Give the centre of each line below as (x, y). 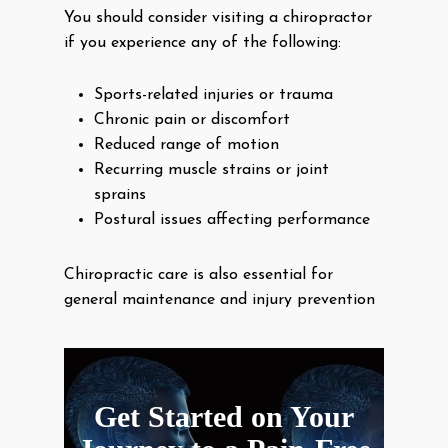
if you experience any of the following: (202, 43)
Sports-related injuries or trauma (213, 95)
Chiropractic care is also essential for (198, 275)
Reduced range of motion (186, 145)
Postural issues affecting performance (232, 220)
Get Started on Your (224, 416)
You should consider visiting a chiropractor (218, 18)
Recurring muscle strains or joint (211, 170)
